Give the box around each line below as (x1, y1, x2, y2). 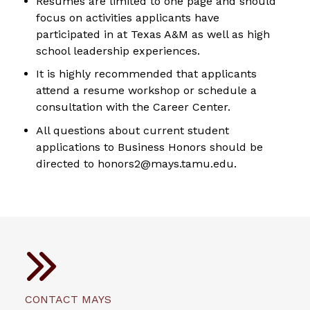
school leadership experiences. (36, 44, 200, 57)
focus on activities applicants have (36, 10, 219, 24)
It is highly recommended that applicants (36, 67, 257, 81)
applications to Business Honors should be (36, 140, 263, 154)
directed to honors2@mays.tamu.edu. (36, 156, 237, 170)
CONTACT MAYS (25, 292, 111, 306)
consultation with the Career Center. (36, 100, 230, 114)
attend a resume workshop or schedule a (36, 84, 257, 98)
